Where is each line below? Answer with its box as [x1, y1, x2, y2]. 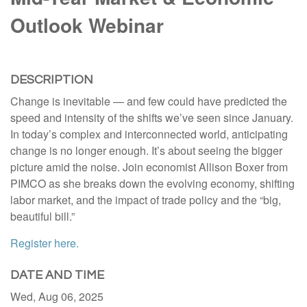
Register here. [10, 235, 79, 251]
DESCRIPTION [10, 73, 93, 87]
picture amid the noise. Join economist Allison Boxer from [10, 159, 288, 175]
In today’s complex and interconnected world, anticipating [10, 126, 288, 143]
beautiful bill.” [10, 208, 75, 225]
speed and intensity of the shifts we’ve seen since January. [10, 110, 293, 126]
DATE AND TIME [10, 269, 104, 282]
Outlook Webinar [10, 11, 164, 40]
